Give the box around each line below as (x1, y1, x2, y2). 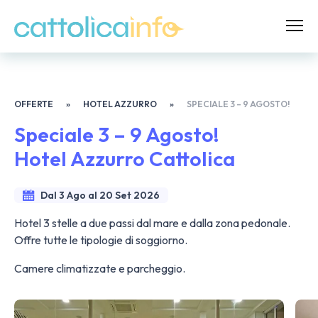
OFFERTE (14, 99, 53, 109)
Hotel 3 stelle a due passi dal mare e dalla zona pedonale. (14, 216, 290, 230)
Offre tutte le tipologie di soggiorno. (14, 233, 187, 247)
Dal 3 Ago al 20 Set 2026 (40, 189, 160, 202)
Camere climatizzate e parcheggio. (14, 261, 185, 275)
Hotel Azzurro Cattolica (14, 146, 235, 171)
